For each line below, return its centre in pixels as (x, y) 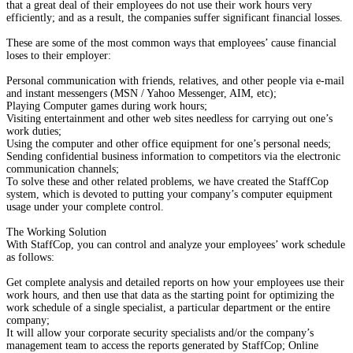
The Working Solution (56, 232)
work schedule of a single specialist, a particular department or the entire (168, 307)
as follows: (30, 257)
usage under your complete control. (85, 206)
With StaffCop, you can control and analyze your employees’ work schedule (176, 244)
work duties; (34, 131)
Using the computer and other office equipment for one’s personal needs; (169, 143)
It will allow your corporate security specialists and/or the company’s (160, 333)
